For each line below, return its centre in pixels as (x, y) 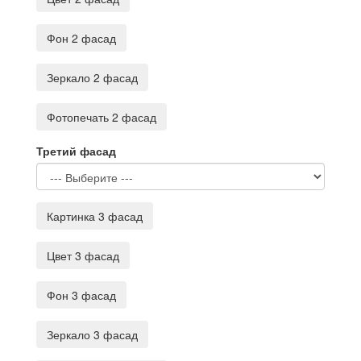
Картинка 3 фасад (95, 216)
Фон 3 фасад (81, 295)
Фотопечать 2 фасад (102, 117)
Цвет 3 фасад (83, 255)
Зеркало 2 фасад (92, 77)
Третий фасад (76, 151)
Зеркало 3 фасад (92, 334)
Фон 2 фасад (81, 38)
